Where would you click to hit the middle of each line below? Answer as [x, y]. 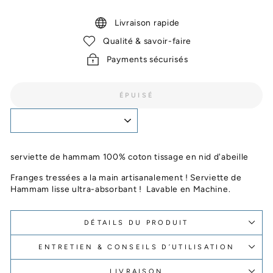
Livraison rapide [147, 22]
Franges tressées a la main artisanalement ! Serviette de [126, 177]
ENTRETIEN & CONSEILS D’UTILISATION [136, 247]
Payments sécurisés [147, 59]
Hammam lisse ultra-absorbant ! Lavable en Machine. [121, 189]
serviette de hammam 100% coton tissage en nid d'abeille [129, 156]
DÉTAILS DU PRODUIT [136, 222]
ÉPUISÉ [136, 95]
